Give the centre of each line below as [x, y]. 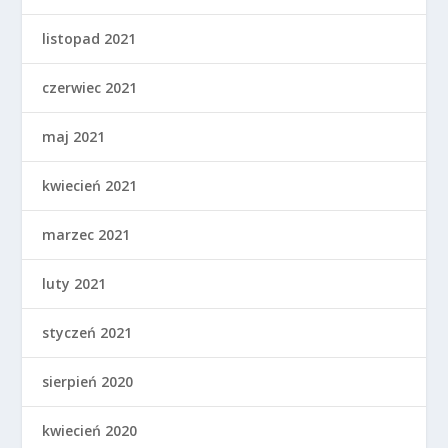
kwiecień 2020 [90, 430]
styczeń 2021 [87, 332]
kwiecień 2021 [90, 185]
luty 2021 [74, 283]
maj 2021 [74, 136]
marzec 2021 [86, 234]
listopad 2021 [89, 38]
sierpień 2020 [88, 381]
